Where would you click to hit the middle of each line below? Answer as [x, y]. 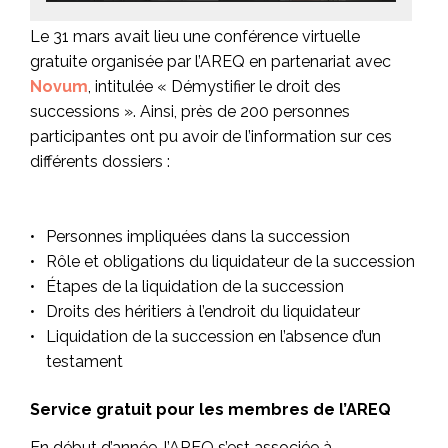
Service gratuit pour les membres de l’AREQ [210, 409]
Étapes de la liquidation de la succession [195, 287]
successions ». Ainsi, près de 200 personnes [190, 111]
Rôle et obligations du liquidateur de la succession [230, 262]
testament [84, 362]
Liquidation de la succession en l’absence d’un [213, 337]
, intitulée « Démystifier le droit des [214, 86]
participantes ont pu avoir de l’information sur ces [211, 136]
